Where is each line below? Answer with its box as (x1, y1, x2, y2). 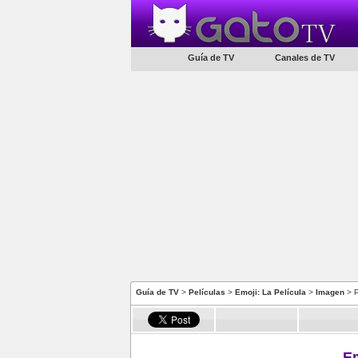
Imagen (316, 288, 344, 296)
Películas (189, 288, 225, 296)
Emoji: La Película (235, 288, 306, 296)
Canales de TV (274, 53, 335, 62)
